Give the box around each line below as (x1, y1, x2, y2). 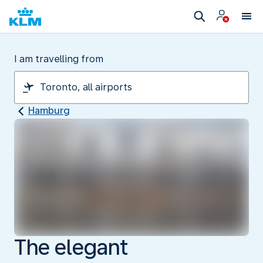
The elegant (14, 234, 128, 260)
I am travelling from (14, 53, 103, 65)
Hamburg (28, 105, 70, 116)
